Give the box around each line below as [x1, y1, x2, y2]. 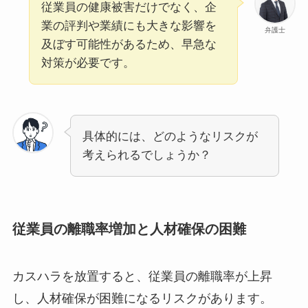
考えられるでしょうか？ [82, 148, 211, 162]
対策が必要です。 [41, 56, 135, 69]
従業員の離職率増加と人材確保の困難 [12, 221, 246, 236]
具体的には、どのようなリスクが [82, 129, 258, 143]
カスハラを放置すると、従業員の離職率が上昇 [12, 269, 272, 284]
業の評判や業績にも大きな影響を [41, 19, 217, 32]
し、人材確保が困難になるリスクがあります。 [12, 291, 272, 306]
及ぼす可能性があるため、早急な [41, 37, 217, 51]
